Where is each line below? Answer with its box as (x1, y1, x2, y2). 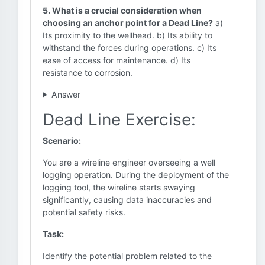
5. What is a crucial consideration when (43, 5, 202, 15)
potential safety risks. (43, 207, 125, 217)
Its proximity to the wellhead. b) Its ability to (43, 30, 212, 40)
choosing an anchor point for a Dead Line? (43, 18, 213, 28)
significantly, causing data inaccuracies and (43, 195, 212, 205)
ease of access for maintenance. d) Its (43, 55, 190, 65)
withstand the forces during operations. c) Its (43, 43, 216, 53)
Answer (51, 89, 80, 99)
